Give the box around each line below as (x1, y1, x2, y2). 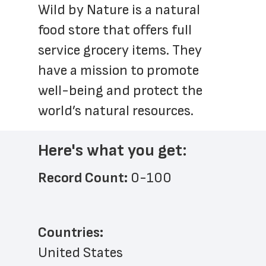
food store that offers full (38, 21, 192, 39)
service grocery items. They (38, 42, 202, 59)
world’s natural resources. (38, 102, 197, 119)
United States (38, 244, 123, 261)
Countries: (38, 224, 103, 241)
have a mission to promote (38, 62, 199, 79)
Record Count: (38, 169, 131, 186)
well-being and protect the (38, 82, 202, 99)
